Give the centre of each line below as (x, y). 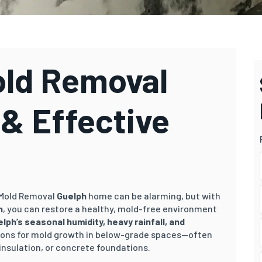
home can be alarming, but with (154, 195)
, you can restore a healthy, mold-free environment (110, 208)
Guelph (72, 195)
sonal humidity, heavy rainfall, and (113, 221)
